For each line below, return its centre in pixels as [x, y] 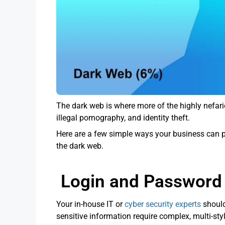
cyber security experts [163, 204]
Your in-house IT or [90, 204]
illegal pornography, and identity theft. [124, 118]
